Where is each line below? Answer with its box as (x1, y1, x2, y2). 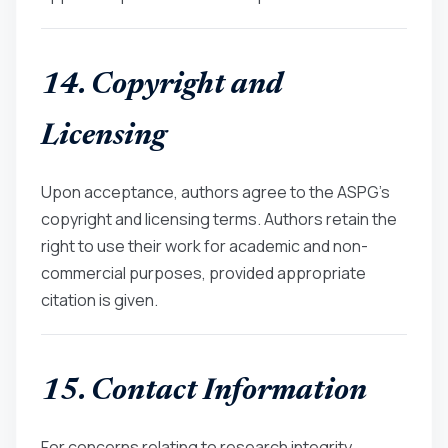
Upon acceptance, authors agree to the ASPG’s (41, 180, 390, 203)
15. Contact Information (41, 376, 367, 407)
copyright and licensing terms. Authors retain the (41, 207, 397, 230)
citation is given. (41, 288, 158, 311)
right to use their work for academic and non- (41, 234, 368, 257)
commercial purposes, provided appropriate (41, 261, 366, 284)
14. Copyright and (41, 70, 283, 101)
